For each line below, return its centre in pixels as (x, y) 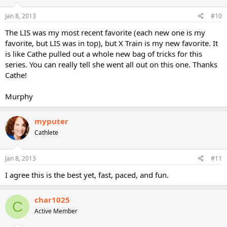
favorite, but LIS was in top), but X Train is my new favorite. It (111, 43)
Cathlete (46, 132)
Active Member (56, 211)
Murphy (19, 96)
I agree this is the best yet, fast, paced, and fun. (87, 175)
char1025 (52, 200)
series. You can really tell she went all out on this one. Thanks (111, 64)
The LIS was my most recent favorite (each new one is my (105, 32)
